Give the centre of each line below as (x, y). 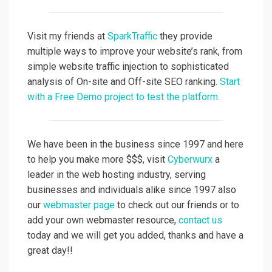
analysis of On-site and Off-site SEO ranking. (124, 82)
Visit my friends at (67, 36)
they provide (186, 36)
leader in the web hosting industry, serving (117, 175)
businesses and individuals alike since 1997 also (132, 190)
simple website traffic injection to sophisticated (128, 67)
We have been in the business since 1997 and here (135, 144)
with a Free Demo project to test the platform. (124, 97)
